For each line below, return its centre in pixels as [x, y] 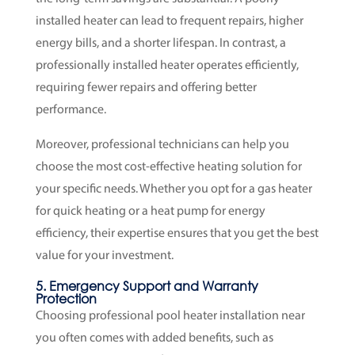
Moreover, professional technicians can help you [162, 145]
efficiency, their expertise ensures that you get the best [177, 233]
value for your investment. [104, 256]
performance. [71, 110]
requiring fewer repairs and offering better [146, 88]
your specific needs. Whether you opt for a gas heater [174, 189]
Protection [66, 298]
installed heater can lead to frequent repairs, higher [169, 21]
